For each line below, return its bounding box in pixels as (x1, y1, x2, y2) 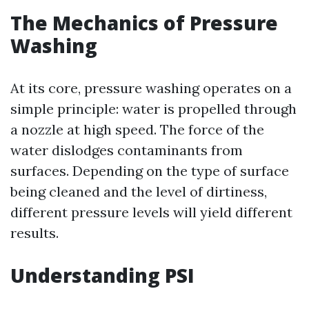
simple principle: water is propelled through (10, 100, 297, 117)
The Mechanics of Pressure (10, 10, 278, 36)
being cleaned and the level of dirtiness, (10, 183, 267, 200)
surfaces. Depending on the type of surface (10, 162, 289, 179)
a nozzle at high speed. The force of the (10, 121, 264, 138)
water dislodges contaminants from (10, 141, 243, 159)
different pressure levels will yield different (10, 203, 292, 221)
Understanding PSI (10, 262, 195, 288)
